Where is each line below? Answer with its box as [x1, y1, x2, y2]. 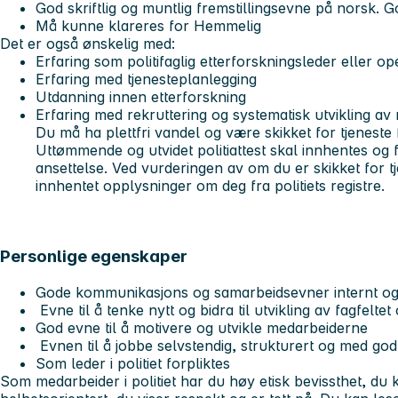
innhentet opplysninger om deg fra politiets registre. [36, 176, 385, 195]
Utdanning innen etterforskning [36, 87, 251, 106]
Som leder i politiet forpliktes [36, 354, 235, 373]
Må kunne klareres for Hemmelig [36, 16, 261, 35]
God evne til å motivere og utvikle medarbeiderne [36, 319, 368, 338]
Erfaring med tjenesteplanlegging [36, 69, 257, 88]
